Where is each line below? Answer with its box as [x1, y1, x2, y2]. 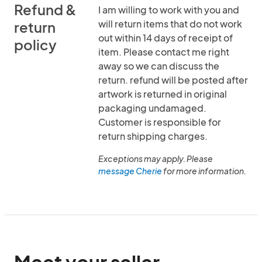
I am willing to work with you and [98, 4, 239, 16]
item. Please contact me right [98, 46, 229, 58]
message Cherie [98, 166, 162, 176]
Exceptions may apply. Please [98, 153, 213, 164]
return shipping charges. [98, 130, 208, 142]
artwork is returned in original [98, 88, 227, 100]
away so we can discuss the [98, 60, 219, 72]
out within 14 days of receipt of [98, 32, 233, 44]
